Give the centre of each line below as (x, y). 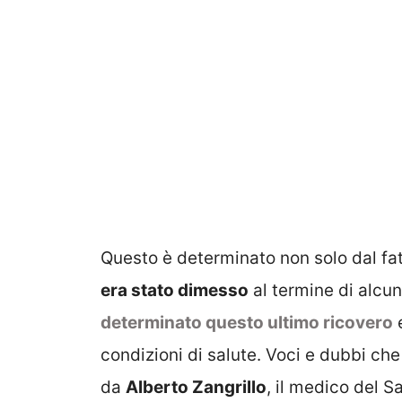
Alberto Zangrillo (196, 387)
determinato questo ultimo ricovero (247, 322)
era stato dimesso (175, 290)
